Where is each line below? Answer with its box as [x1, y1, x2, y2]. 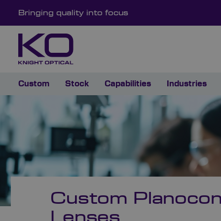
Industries [167, 80, 207, 88]
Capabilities [105, 80, 151, 88]
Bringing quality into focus [18, 10, 128, 17]
